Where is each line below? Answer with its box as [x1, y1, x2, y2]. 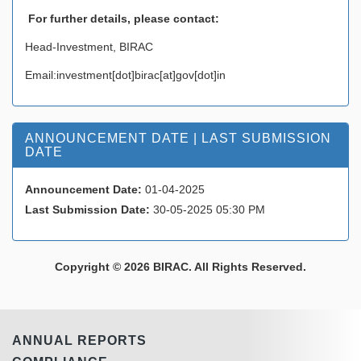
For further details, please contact [25, 11, 215, 25]
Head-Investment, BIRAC [25, 39, 153, 53]
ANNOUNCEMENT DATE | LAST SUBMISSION [25, 131, 331, 145]
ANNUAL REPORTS [12, 333, 147, 347]
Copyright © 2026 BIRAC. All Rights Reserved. [55, 259, 306, 273]
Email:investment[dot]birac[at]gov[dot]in [25, 68, 226, 81]
